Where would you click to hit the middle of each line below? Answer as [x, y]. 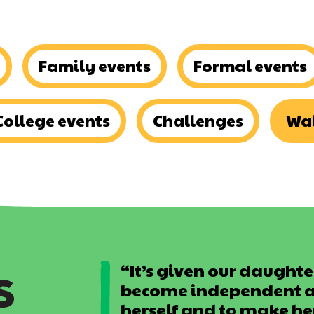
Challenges [198, 121]
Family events [95, 66]
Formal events [250, 66]
